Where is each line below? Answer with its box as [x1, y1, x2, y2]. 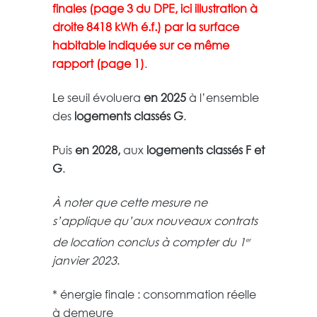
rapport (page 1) [52, 55, 144, 71]
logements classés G [71, 108, 183, 123]
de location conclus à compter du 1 [52, 234, 246, 250]
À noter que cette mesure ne [52, 194, 207, 209]
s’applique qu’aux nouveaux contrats [52, 212, 258, 228]
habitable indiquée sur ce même [52, 37, 229, 52]
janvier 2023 [52, 253, 117, 268]
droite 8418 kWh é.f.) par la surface [52, 18, 239, 34]
